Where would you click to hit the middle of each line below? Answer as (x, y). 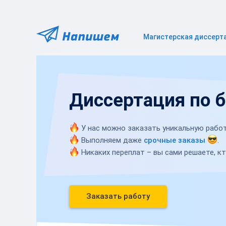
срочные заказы (175, 140)
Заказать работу (118, 196)
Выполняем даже (111, 140)
